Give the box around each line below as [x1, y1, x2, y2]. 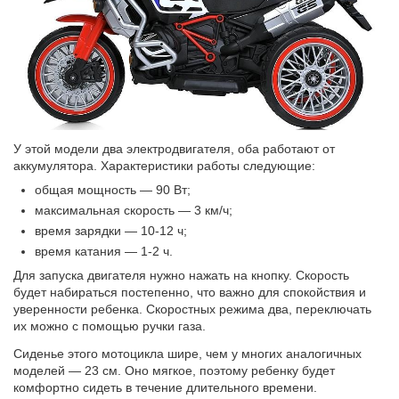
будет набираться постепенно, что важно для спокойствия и [13, 285, 367, 300]
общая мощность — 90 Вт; [35, 183, 191, 198]
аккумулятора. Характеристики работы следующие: [13, 159, 316, 174]
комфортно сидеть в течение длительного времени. [13, 380, 318, 395]
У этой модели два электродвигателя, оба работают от [13, 142, 336, 157]
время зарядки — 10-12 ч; [35, 224, 188, 239]
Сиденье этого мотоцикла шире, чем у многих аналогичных [13, 346, 362, 362]
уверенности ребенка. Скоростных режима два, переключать [13, 302, 372, 317]
